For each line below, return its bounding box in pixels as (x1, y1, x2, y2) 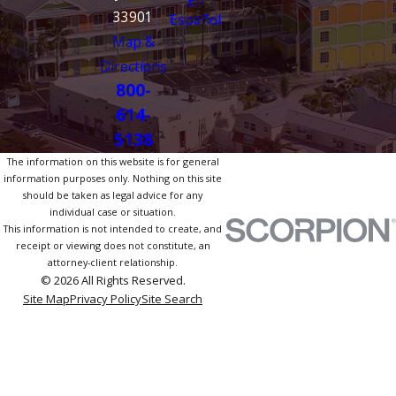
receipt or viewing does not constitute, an (15, 239, 210, 253)
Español (170, 10, 222, 30)
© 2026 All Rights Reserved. (40, 272, 186, 289)
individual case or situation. (49, 205, 176, 219)
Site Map (23, 291, 70, 308)
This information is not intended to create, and (4, 222, 222, 236)
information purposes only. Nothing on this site (4, 171, 222, 186)
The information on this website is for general (6, 155, 219, 169)
